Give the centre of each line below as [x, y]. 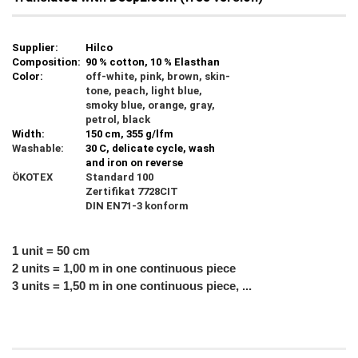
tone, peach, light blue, [144, 91]
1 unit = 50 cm [51, 251]
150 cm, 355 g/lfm [129, 134]
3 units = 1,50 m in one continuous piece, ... [132, 286]
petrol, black [118, 119]
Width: [28, 134]
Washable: [38, 148]
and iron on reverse [134, 163]
